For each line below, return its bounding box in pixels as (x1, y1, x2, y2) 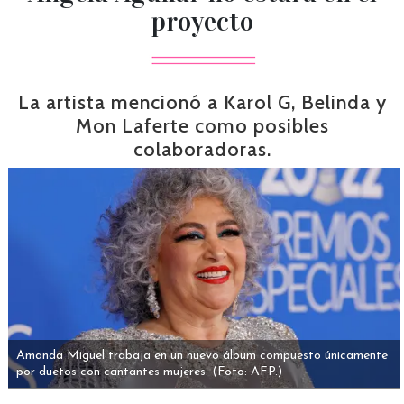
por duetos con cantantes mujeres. (15, 364, 208, 379)
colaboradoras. (133, 137, 271, 161)
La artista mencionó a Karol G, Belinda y (17, 90, 387, 114)
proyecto (151, 5, 253, 38)
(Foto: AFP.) (211, 364, 282, 379)
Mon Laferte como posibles (75, 114, 329, 137)
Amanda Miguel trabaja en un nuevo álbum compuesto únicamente (15, 348, 388, 363)
